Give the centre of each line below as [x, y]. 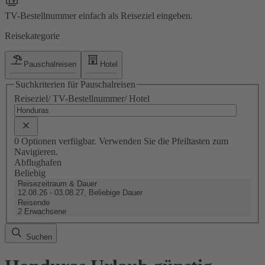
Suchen [38, 237]
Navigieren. [36, 151]
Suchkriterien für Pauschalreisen [75, 85]
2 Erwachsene [42, 211]
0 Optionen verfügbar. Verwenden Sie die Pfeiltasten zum [121, 141]
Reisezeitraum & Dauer [57, 183]
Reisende [34, 202]
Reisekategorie [32, 35]
